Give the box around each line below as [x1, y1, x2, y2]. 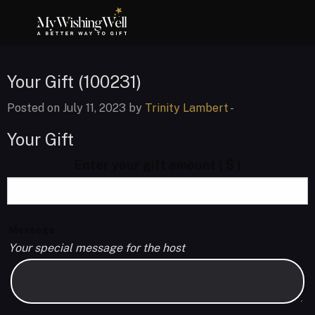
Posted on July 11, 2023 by [7, 101, 145, 115]
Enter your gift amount [74, 157, 219, 172]
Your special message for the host [8, 241, 185, 255]
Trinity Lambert [145, 101, 229, 115]
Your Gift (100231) [7, 72, 141, 91]
